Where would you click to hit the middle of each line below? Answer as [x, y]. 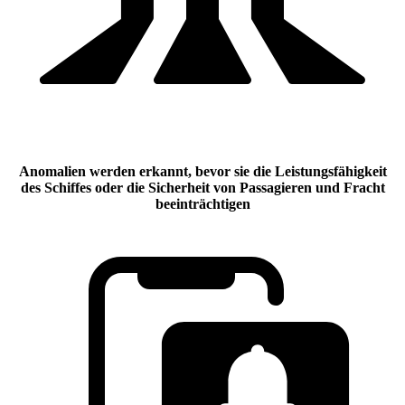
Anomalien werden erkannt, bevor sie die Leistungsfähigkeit [202, 172]
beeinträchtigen [202, 204]
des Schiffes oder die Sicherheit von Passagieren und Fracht [202, 188]
